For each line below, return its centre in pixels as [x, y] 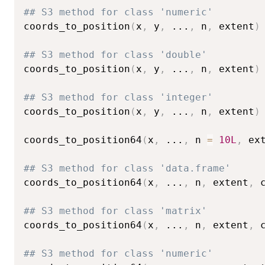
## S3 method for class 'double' [115, 55]
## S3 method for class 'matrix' [115, 211]
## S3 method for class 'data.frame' [127, 169]
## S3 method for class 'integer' [118, 98]
